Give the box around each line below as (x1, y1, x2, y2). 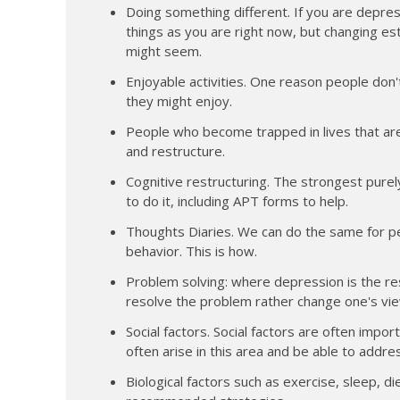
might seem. (125, 41, 202, 60)
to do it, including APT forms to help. (125, 191, 348, 210)
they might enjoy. (125, 91, 232, 110)
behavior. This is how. (125, 241, 257, 260)
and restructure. (125, 141, 225, 160)
